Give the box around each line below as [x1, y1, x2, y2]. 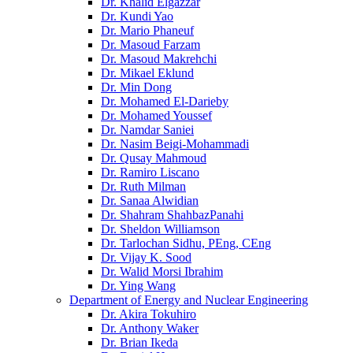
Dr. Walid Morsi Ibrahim [101, 265, 223, 278]
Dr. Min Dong [101, 80, 172, 94]
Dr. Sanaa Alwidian [101, 194, 199, 207]
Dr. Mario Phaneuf [101, 24, 194, 37]
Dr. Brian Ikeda [101, 336, 178, 349]
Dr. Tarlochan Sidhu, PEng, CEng [101, 236, 271, 250]
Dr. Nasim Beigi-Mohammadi [101, 137, 249, 150]
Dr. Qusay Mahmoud [101, 151, 206, 165]
